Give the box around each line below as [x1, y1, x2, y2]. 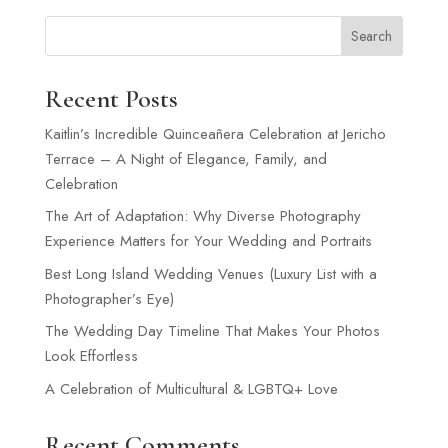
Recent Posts [44, 82, 178, 114]
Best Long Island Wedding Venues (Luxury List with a [44, 262, 377, 285]
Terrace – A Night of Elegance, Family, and [44, 147, 327, 170]
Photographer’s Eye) [44, 287, 174, 310]
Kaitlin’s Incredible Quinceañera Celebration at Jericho [44, 122, 386, 145]
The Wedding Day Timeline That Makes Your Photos [44, 320, 380, 343]
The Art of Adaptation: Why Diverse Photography [44, 205, 361, 228]
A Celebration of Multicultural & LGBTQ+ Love [44, 377, 338, 400]
